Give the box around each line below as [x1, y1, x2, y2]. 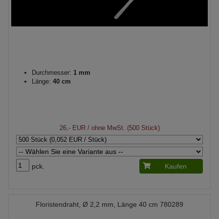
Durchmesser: [32, 68, 71, 76]
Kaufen [165, 162, 187, 170]
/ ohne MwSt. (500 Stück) [85, 124, 160, 131]
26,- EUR [59, 124, 86, 131]
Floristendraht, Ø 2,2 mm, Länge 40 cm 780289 [36, 200, 183, 208]
